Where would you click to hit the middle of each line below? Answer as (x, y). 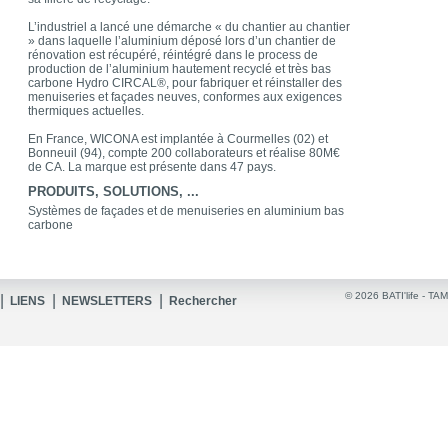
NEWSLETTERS (107, 301)
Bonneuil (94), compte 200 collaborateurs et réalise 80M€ (184, 153)
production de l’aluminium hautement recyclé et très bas (179, 69)
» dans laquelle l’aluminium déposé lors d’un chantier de (182, 41)
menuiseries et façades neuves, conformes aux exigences (185, 97)
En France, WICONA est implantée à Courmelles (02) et (178, 139)
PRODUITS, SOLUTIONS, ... (113, 191)
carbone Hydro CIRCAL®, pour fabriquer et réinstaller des (185, 83)
